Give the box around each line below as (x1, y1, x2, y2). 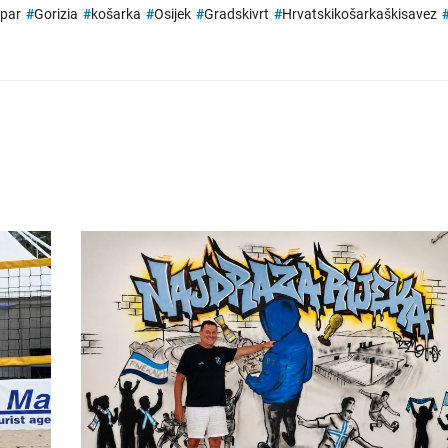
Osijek (154, 6, 191, 24)
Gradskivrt (204, 6, 269, 24)
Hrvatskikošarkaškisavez (282, 6, 437, 24)
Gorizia (34, 6, 78, 24)
